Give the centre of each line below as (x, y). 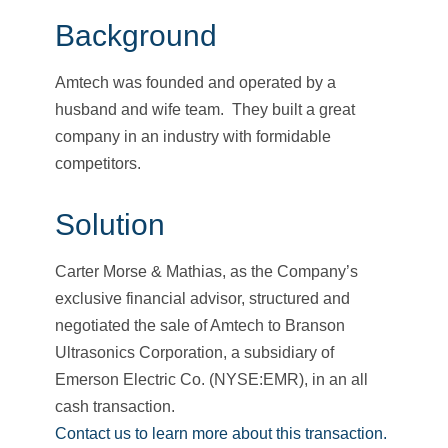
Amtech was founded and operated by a (195, 83)
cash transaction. (119, 407)
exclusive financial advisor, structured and (202, 299)
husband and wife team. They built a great (205, 110)
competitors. (102, 164)
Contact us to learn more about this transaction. (221, 434)
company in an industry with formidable (193, 137)
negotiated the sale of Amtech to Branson (200, 326)
